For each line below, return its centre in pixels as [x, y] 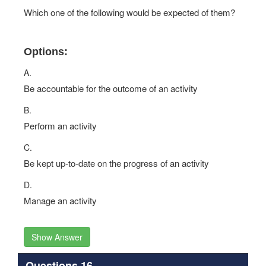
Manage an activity [60, 200]
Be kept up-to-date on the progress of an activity [116, 163]
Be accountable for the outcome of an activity [111, 88]
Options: [46, 52]
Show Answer [57, 237]
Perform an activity [60, 126]
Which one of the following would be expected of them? [129, 12]
